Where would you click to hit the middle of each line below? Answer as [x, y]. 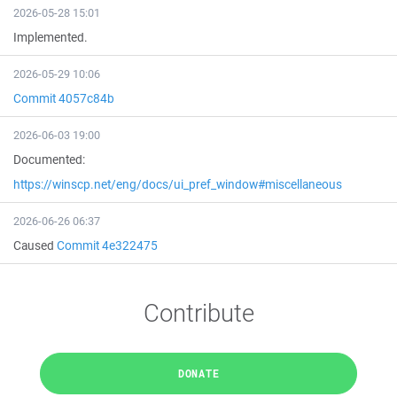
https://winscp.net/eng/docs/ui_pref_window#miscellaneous [178, 184]
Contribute [198, 312]
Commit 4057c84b [64, 98]
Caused [35, 245]
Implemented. [51, 37]
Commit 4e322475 [107, 245]
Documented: [49, 160]
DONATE [198, 373]
